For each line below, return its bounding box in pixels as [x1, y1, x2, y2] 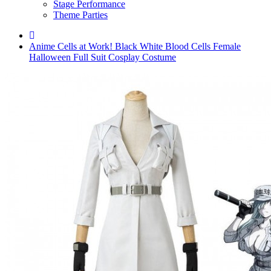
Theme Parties [53, 10, 108, 20]
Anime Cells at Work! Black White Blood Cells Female [29, 41, 241, 51]
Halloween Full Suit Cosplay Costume [29, 52, 176, 62]
